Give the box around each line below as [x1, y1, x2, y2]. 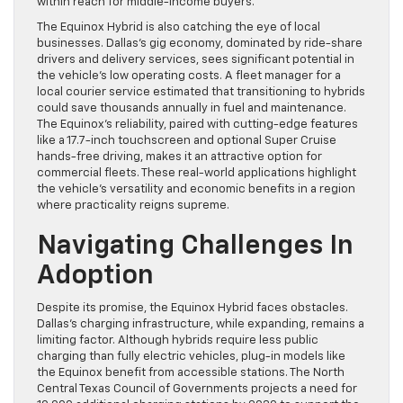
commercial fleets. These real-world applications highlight [37, 167, 356, 180]
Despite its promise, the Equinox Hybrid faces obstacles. [37, 302, 348, 315]
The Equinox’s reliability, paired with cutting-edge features [37, 119, 358, 131]
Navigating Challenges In [37, 233, 354, 261]
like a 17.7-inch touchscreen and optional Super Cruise [37, 135, 336, 148]
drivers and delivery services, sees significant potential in [37, 54, 354, 67]
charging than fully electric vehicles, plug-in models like [37, 351, 345, 363]
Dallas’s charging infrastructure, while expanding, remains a [37, 318, 364, 331]
